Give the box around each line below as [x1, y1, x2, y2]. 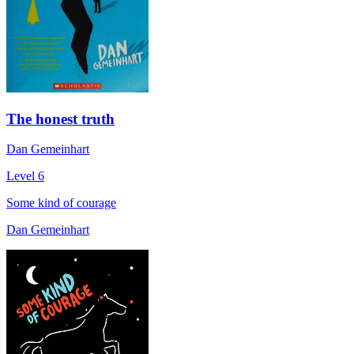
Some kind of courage [6, 196, 116, 210]
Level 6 [6, 169, 44, 183]
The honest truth [6, 110, 115, 127]
